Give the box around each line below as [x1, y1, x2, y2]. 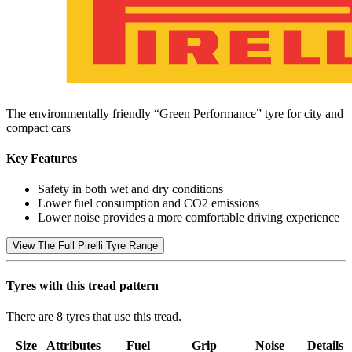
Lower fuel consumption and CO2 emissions [38, 196, 259, 211]
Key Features [6, 152, 77, 166]
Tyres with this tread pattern [6, 278, 159, 292]
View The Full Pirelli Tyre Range [13, 240, 158, 252]
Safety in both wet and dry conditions [38, 182, 223, 196]
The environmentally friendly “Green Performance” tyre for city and [6, 106, 343, 120]
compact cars [6, 120, 71, 134]
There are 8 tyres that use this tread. [6, 309, 181, 323]
